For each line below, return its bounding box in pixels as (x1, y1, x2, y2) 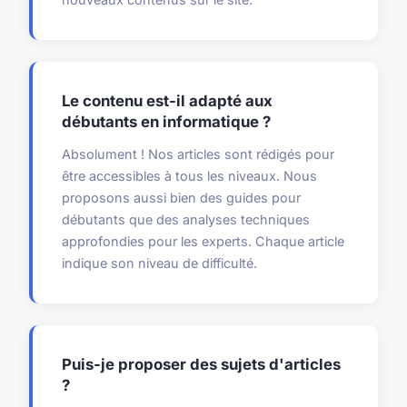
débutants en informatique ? (62, 113, 271, 132)
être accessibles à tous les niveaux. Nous (62, 168, 317, 184)
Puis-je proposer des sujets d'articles (62, 355, 341, 374)
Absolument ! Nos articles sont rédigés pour (62, 146, 334, 163)
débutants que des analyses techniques (62, 212, 310, 228)
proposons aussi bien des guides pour (62, 190, 301, 206)
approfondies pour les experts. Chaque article (62, 233, 344, 250)
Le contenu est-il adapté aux (62, 92, 273, 111)
